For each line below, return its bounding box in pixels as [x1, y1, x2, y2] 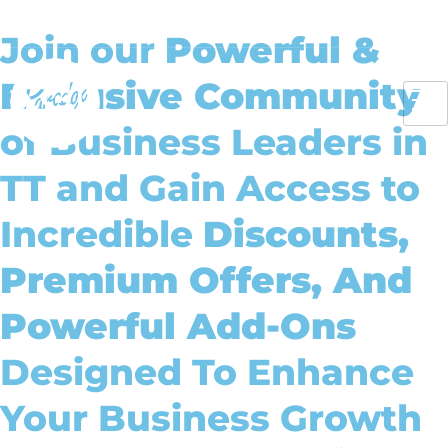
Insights [137, 16, 186, 31]
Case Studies [186, 16, 263, 31]
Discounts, [203, 212, 409, 256]
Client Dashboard [263, 16, 369, 31]
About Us [79, 16, 137, 31]
